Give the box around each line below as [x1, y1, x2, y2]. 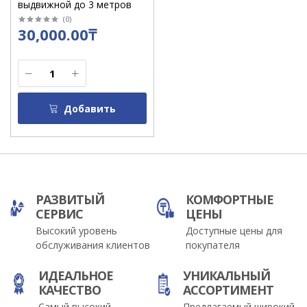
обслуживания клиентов [36, 238, 151, 252]
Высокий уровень [36, 224, 118, 238]
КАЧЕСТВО [38, 282, 101, 299]
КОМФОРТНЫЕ [185, 191, 273, 208]
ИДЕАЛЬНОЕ [38, 267, 114, 284]
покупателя [185, 238, 240, 252]
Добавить [63, 101, 116, 115]
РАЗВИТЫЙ [36, 191, 105, 208]
